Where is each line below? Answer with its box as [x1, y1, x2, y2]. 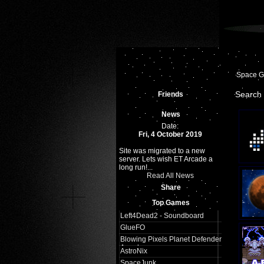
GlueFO [120, 223, 145, 232]
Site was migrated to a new [118, 147, 205, 155]
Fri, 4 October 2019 [138, 130, 202, 138]
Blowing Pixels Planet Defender [120, 235, 222, 243]
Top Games [151, 199, 190, 207]
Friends [158, 90, 183, 98]
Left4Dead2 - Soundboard [120, 212, 204, 220]
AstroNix [120, 247, 147, 255]
